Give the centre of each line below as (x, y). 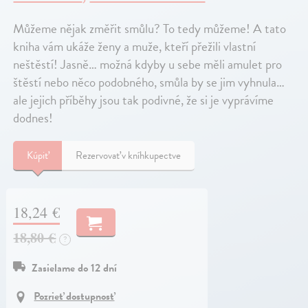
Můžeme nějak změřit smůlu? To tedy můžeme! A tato (150, 29)
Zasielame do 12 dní (75, 268)
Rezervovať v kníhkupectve (129, 156)
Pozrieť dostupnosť (74, 297)
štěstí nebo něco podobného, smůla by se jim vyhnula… (149, 82)
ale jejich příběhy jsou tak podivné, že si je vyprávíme (144, 100)
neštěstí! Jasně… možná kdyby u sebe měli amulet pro (148, 65)
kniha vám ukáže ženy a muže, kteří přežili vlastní (135, 47)
